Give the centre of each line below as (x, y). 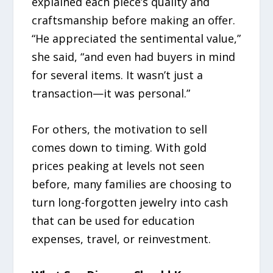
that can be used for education (113, 220)
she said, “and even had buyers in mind (134, 56)
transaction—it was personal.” (111, 93)
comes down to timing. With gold (119, 147)
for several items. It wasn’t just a (118, 75)
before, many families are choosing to (132, 184)
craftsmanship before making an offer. (134, 20)
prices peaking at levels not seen (118, 165)
